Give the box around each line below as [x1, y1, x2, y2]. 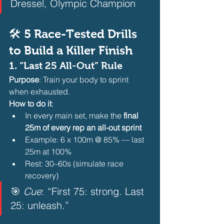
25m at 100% [25, 146, 71, 156]
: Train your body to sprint [39, 74, 130, 84]
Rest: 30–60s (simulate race [25, 158, 125, 168]
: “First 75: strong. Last [41, 184, 147, 197]
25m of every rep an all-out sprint [25, 122, 141, 132]
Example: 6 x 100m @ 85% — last [25, 134, 146, 144]
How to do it [9, 98, 51, 108]
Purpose [9, 74, 39, 84]
